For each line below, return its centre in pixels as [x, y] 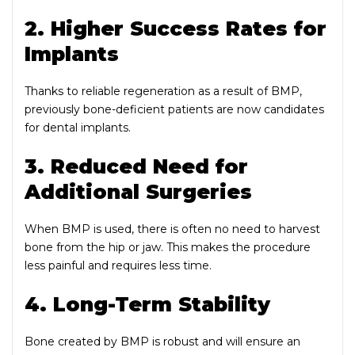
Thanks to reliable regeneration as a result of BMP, [163, 91]
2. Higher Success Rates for [176, 28]
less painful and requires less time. [118, 265]
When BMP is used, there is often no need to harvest [172, 229]
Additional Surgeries [138, 191]
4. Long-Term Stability [147, 304]
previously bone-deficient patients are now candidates [174, 109]
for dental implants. [78, 127]
